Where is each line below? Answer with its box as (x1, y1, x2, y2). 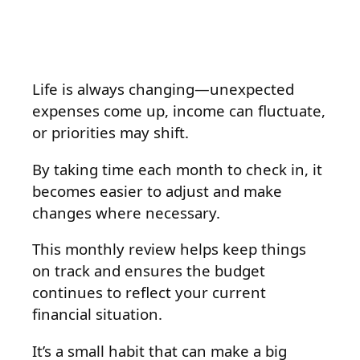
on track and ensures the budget (32, 260, 265, 281)
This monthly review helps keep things (32, 239, 306, 260)
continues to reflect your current (32, 282, 266, 303)
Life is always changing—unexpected (32, 78, 294, 99)
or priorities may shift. (32, 121, 189, 142)
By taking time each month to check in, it (32, 158, 322, 179)
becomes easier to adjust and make (32, 180, 282, 201)
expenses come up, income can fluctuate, (32, 100, 325, 121)
